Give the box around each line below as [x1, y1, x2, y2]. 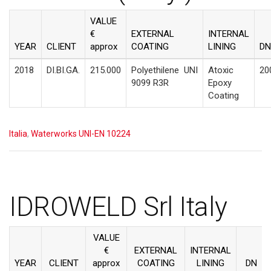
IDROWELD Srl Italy [9, 191, 227, 223]
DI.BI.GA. [47, 64, 80, 76]
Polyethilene [131, 64, 181, 76]
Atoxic [208, 64, 233, 76]
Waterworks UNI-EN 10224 [31, 128, 131, 139]
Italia [9, 128, 27, 139]
